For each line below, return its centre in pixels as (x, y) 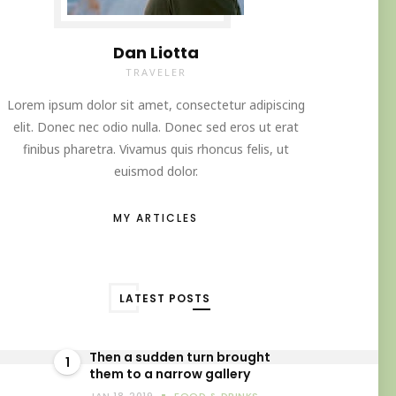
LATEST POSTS (164, 298)
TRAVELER (156, 72)
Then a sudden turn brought (180, 357)
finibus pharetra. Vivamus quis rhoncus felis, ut (156, 149)
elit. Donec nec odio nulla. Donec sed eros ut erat (156, 127)
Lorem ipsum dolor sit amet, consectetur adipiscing (156, 105)
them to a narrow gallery (170, 374)
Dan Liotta (156, 53)
